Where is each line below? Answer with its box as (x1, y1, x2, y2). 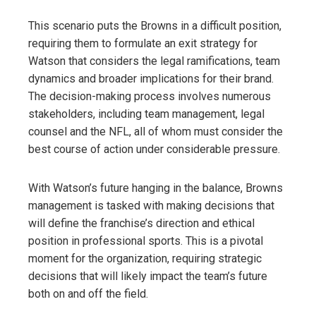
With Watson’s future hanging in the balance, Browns (28, 181, 283, 195)
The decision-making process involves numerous (28, 89, 271, 103)
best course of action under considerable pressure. (28, 142, 280, 156)
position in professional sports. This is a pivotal (28, 233, 263, 248)
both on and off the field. (28, 286, 148, 300)
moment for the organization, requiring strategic (28, 251, 262, 265)
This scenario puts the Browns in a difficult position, (28, 18, 281, 32)
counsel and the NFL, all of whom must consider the (28, 124, 283, 138)
